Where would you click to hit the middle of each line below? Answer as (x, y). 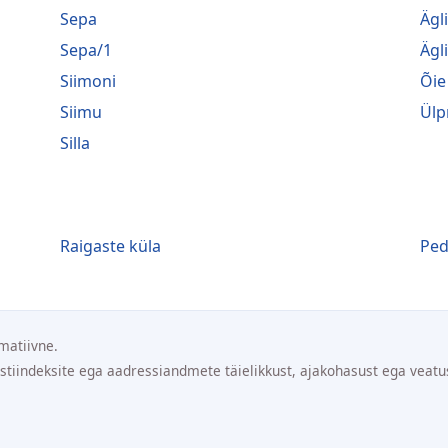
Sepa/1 (86, 49)
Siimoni (88, 80)
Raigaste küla (110, 245)
